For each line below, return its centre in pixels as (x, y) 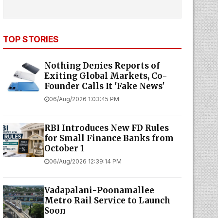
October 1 (64, 148)
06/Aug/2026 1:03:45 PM (84, 99)
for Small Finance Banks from (109, 138)
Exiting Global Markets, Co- (106, 76)
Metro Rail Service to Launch (107, 200)
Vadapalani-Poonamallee (99, 190)
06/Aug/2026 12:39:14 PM (85, 161)
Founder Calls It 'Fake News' (104, 86)
